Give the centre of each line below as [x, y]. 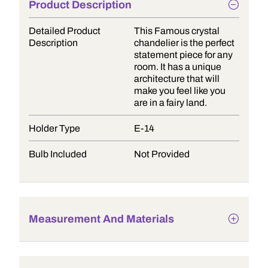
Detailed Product [65, 31]
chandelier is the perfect [184, 43]
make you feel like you [180, 91]
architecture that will [177, 79]
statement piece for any [183, 55]
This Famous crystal [177, 31]
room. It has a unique [178, 67]
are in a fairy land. [170, 103]
